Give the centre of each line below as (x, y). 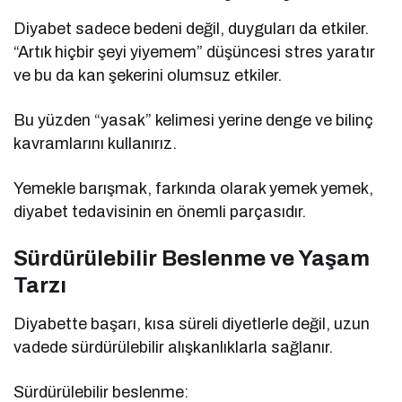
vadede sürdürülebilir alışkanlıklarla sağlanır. (174, 347)
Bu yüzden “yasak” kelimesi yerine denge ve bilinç (194, 120)
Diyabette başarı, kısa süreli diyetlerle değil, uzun (192, 323)
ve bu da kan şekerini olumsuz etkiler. (148, 75)
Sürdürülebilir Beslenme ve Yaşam (192, 258)
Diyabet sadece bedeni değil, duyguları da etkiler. (192, 28)
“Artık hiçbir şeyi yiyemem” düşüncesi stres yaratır (195, 52)
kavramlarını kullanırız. (96, 143)
